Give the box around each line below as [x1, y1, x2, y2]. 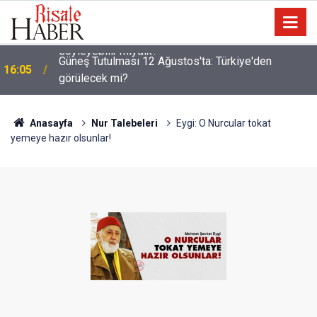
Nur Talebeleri [91, 117, 158, 129]
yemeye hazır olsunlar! [11, 132, 111, 144]
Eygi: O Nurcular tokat [175, 117, 271, 129]
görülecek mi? [59, 71, 128, 85]
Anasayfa [27, 117, 73, 129]
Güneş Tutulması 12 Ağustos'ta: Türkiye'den [59, 54, 272, 68]
